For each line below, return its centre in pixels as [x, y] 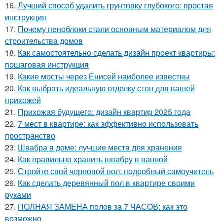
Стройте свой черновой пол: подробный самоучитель [116, 171]
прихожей [23, 100]
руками [18, 195]
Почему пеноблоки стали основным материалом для [114, 29]
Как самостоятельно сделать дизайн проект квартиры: [116, 53]
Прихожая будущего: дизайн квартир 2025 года [104, 112]
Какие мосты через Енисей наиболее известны [104, 76]
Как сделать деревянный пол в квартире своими [106, 183]
